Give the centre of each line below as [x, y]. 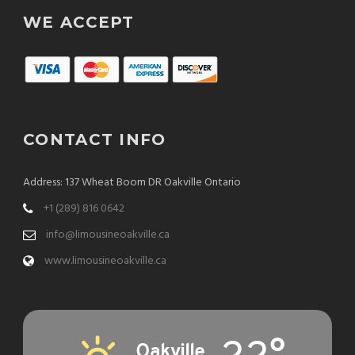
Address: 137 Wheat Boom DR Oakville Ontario [132, 182]
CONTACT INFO [95, 139]
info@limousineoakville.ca [108, 235]
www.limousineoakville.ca [105, 261]
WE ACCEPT [79, 22]
